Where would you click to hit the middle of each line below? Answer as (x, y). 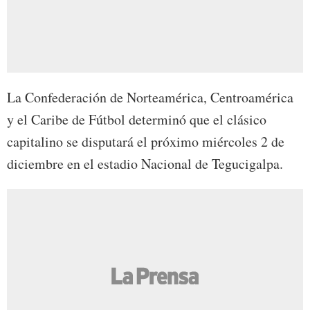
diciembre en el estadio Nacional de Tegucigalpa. (145, 164)
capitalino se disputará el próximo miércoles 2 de (146, 142)
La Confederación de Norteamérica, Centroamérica (150, 98)
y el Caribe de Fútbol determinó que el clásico (137, 120)
